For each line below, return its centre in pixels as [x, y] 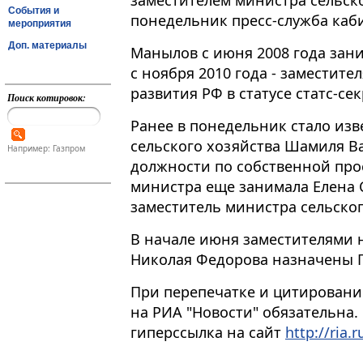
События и [34, 10]
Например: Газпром [46, 149]
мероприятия [40, 23]
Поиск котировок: [46, 98]
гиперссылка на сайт [208, 333]
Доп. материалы [47, 45]
